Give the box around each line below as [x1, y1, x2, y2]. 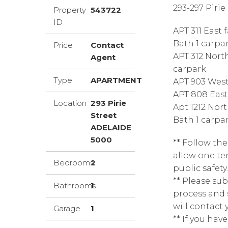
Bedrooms [53, 158, 94, 167]
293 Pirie [90, 98, 126, 108]
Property [53, 5, 86, 15]
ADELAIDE [90, 123, 131, 132]
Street [90, 110, 117, 120]
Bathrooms [53, 181, 96, 190]
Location [53, 98, 87, 108]
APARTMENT [90, 75, 142, 85]
